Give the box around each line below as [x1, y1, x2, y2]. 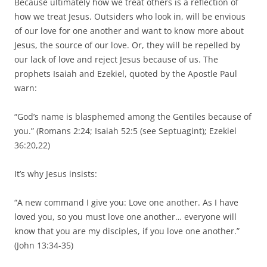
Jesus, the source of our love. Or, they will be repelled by [14, 39, 240, 51]
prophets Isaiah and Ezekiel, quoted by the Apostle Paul [14, 67, 237, 79]
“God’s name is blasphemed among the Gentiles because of [14, 110, 252, 122]
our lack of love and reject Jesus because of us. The [14, 53, 218, 65]
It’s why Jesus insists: [14, 167, 97, 179]
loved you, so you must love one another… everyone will [14, 210, 237, 222]
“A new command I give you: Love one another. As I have [14, 196, 238, 208]
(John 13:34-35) [14, 239, 73, 251]
